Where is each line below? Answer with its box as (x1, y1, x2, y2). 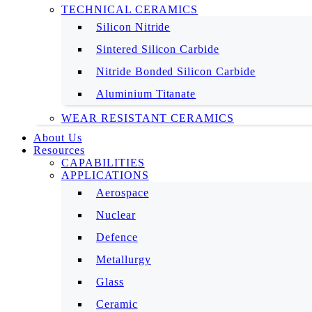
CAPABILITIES (61, 157, 145, 169)
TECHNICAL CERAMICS (61, 3, 198, 15)
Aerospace (96, 187, 149, 198)
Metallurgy (96, 253, 151, 265)
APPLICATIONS (61, 169, 149, 181)
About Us (33, 132, 82, 143)
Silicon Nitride (96, 21, 171, 33)
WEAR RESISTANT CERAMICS (61, 112, 235, 124)
